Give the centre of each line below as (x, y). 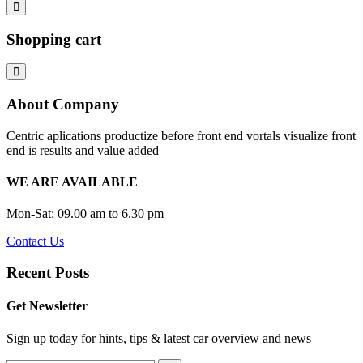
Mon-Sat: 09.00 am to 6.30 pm (85, 214)
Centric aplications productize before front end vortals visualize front (181, 135)
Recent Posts (48, 273)
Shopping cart (54, 39)
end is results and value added (83, 150)
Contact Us (35, 241)
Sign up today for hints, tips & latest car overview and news (159, 338)
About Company (63, 105)
